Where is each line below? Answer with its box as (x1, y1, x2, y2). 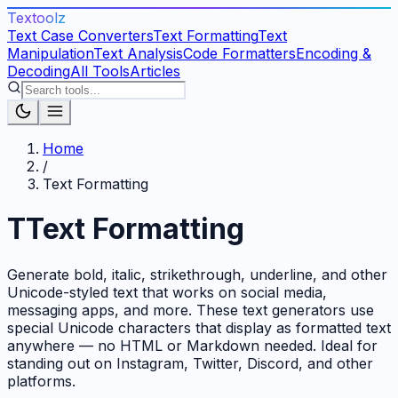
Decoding (7, 62, 70, 80)
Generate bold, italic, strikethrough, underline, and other (7, 265, 387, 283)
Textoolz (7, 9, 66, 27)
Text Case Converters (7, 27, 153, 44)
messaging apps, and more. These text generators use (7, 300, 374, 319)
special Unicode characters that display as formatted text (7, 318, 391, 337)
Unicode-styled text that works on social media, (7, 283, 327, 301)
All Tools (70, 62, 130, 80)
